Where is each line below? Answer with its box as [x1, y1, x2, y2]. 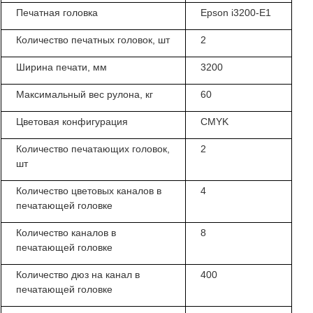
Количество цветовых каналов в [16, 185, 162, 197]
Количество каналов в [16, 227, 117, 239]
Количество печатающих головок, [16, 143, 170, 155]
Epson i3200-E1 [201, 7, 272, 19]
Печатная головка [16, 7, 99, 19]
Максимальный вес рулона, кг [16, 89, 154, 101]
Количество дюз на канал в [16, 269, 140, 281]
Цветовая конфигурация [16, 116, 129, 128]
